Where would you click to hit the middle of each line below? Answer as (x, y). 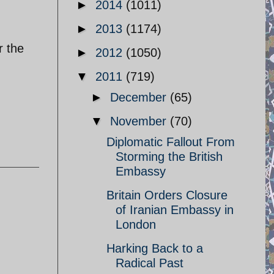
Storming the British (169, 157)
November (140, 121)
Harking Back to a (155, 248)
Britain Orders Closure (167, 195)
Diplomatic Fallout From (171, 142)
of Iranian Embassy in (175, 210)
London (136, 224)
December (140, 97)
